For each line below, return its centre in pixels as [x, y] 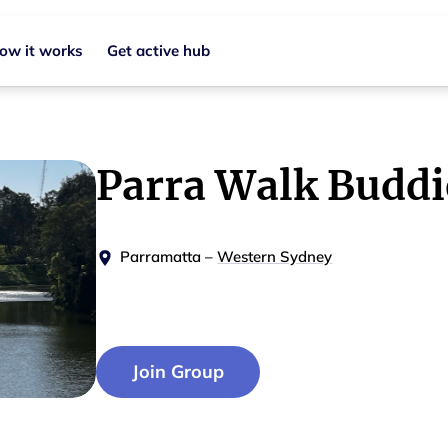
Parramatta [161, 256]
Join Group [178, 372]
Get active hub [158, 51]
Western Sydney [275, 256]
